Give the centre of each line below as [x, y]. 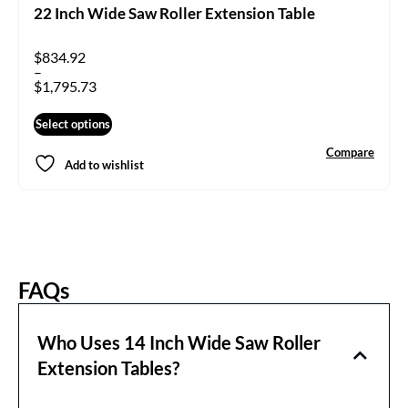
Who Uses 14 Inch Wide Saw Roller [179, 342]
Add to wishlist [104, 165]
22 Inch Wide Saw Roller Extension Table [174, 13]
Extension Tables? [108, 368]
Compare [350, 152]
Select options [73, 124]
